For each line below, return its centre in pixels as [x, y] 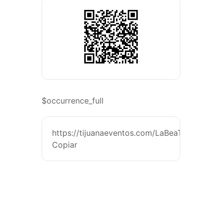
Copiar [65, 145]
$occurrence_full [73, 101]
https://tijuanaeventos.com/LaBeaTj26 [123, 133]
